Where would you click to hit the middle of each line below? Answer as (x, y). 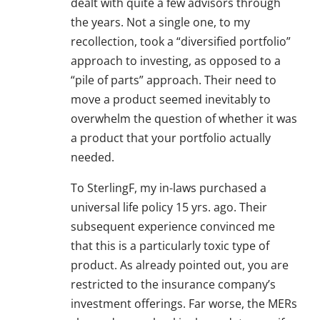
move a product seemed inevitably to (171, 100)
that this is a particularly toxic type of (170, 246)
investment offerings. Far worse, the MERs (184, 304)
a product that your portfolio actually (171, 138)
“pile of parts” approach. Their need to (174, 80)
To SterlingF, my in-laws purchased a (169, 188)
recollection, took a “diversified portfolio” (181, 42)
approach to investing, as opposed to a (176, 61)
